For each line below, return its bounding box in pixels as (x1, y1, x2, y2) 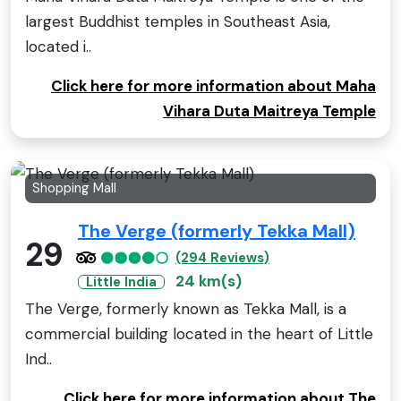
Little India (86, 272, 157, 291)
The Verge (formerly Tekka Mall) (78, 218, 355, 243)
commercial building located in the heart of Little (25, 323, 373, 344)
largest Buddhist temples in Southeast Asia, (25, 12, 330, 32)
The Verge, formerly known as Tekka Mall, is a (25, 298, 346, 319)
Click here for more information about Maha (51, 76, 376, 97)
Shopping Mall (32, 179, 116, 198)
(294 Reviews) (175, 248, 269, 267)
